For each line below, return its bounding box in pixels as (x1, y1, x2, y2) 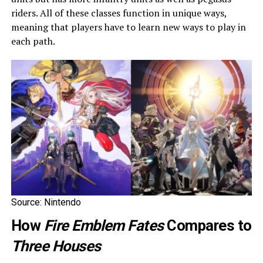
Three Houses (11, 237, 101, 255)
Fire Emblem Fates (43, 216, 164, 234)
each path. (11, 34, 55, 48)
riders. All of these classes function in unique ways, (11, 6, 227, 19)
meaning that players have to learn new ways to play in (11, 20, 246, 33)
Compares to (163, 216, 252, 234)
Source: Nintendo (11, 196, 81, 208)
